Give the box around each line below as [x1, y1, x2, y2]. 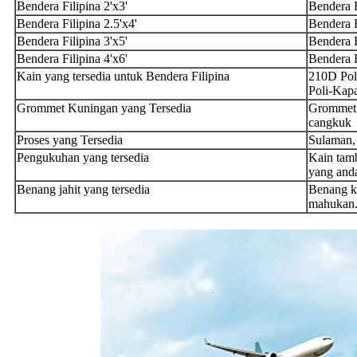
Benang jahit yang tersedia [17, 182, 150, 196]
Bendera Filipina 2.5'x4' [17, 16, 137, 30]
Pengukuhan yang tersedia [17, 150, 149, 164]
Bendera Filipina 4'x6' [17, 51, 127, 65]
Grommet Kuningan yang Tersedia [17, 100, 191, 115]
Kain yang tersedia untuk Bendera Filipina [17, 69, 229, 83]
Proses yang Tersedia [17, 132, 123, 147]
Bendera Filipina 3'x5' [17, 33, 127, 48]
